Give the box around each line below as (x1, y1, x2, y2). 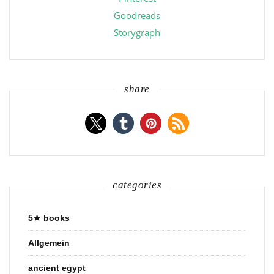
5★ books (28, 213, 70, 223)
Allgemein (28, 238, 70, 248)
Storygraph (114, 26, 160, 39)
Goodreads (114, 9, 160, 22)
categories (113, 179, 161, 191)
